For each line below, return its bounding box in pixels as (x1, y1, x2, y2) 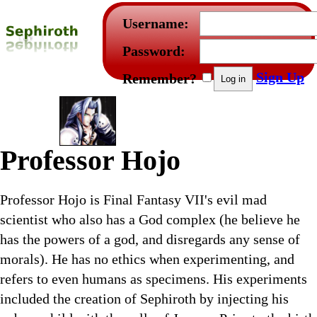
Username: (122, 16, 189, 31)
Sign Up (256, 69, 304, 85)
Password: (122, 43, 185, 59)
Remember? (122, 71, 197, 86)
